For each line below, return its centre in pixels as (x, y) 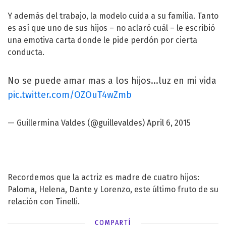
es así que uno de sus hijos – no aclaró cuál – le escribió (111, 28)
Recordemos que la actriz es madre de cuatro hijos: (103, 177)
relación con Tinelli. (44, 201)
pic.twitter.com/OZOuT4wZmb (70, 95)
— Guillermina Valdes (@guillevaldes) (77, 123)
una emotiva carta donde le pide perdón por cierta (102, 40)
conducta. (26, 52)
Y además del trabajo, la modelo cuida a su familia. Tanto (113, 16)
